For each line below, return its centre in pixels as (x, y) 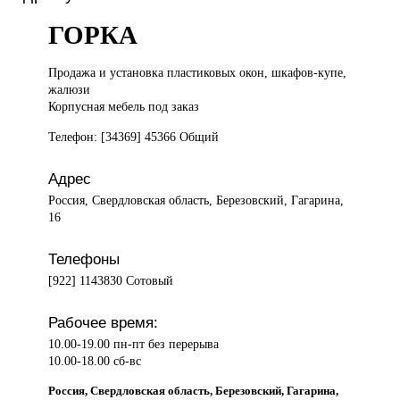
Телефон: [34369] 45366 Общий (134, 136)
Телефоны (84, 258)
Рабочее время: (104, 322)
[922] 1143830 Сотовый (111, 280)
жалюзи (70, 90)
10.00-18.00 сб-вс (95, 360)
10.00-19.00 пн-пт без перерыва (134, 343)
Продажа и (79, 73)
